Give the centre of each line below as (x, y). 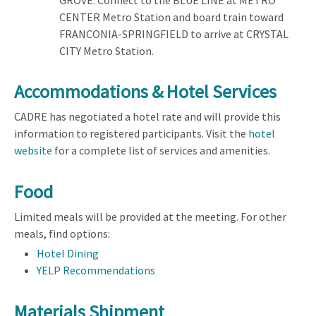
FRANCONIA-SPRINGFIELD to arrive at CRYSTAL (174, 34)
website (33, 151)
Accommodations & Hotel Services (145, 92)
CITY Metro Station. (107, 50)
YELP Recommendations (96, 270)
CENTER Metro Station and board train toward (171, 17)
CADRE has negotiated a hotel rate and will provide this (147, 117)
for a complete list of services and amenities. (161, 151)
